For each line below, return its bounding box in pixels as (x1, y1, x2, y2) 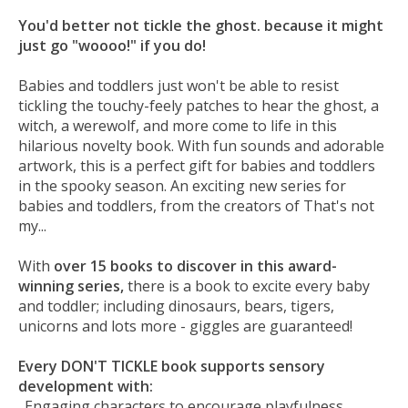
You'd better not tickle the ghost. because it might (18, 15, 383, 36)
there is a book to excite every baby (124, 275, 370, 296)
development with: (18, 375, 153, 396)
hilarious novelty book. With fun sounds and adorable (18, 135, 384, 156)
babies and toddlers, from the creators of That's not (18, 195, 374, 216)
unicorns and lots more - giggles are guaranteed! (18, 315, 352, 336)
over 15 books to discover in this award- (54, 255, 337, 276)
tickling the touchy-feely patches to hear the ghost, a (18, 95, 379, 116)
